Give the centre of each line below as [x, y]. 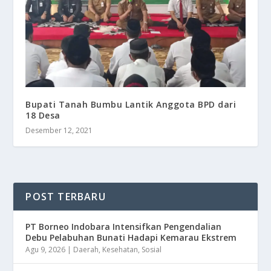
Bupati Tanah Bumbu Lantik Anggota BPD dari [131, 105]
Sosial [152, 250]
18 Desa [43, 116]
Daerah [86, 250]
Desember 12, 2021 [59, 131]
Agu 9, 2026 [46, 250]
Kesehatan [120, 250]
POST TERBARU [66, 197]
